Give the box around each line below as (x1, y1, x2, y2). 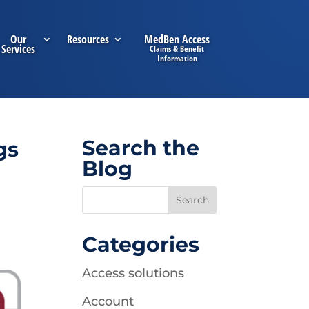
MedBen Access (144, 32, 210, 47)
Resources (67, 32, 110, 47)
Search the (82, 135, 200, 161)
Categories (82, 232, 200, 257)
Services (1, 41, 36, 57)
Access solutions (82, 266, 185, 281)
